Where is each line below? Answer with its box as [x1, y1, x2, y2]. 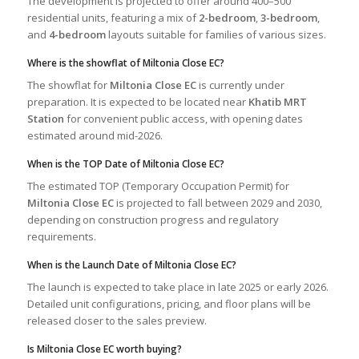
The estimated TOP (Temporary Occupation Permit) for [26, 179, 289, 194]
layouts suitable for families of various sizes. [105, 26, 326, 42]
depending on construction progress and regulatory [26, 212, 279, 228]
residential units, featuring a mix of [26, 10, 199, 25]
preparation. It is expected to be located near [26, 95, 248, 110]
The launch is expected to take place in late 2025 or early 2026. [26, 280, 329, 295]
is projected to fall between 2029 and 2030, [113, 196, 322, 211]
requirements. [26, 229, 96, 244]
